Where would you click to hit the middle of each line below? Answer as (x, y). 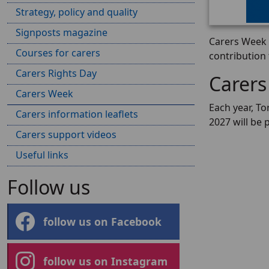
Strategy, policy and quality (77, 12)
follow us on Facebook (102, 221)
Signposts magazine (62, 32)
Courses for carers (58, 53)
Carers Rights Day (56, 73)
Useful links (42, 155)
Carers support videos (66, 134)
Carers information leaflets (77, 114)
